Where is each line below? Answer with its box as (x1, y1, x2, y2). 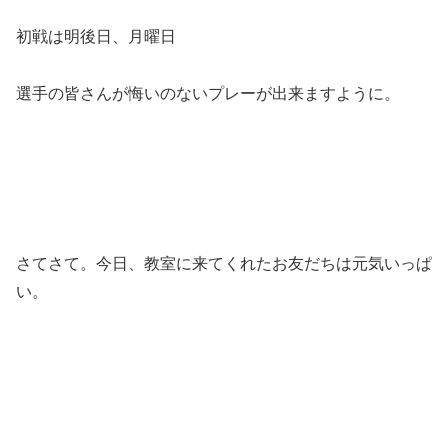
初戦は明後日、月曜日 (16, 27, 176, 45)
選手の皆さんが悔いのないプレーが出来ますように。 (16, 84, 400, 102)
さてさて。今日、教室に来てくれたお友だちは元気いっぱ (16, 255, 432, 273)
